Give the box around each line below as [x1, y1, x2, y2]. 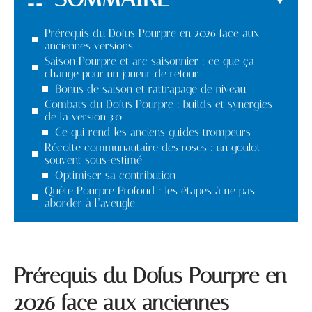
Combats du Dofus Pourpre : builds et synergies [45, 97, 272, 111]
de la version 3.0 [45, 109, 122, 123]
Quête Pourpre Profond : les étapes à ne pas [45, 183, 255, 197]
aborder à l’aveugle [45, 196, 135, 210]
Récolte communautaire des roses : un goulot [45, 140, 260, 154]
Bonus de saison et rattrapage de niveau [55, 81, 246, 95]
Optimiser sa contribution [55, 168, 175, 182]
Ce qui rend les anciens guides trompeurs [55, 125, 251, 139]
